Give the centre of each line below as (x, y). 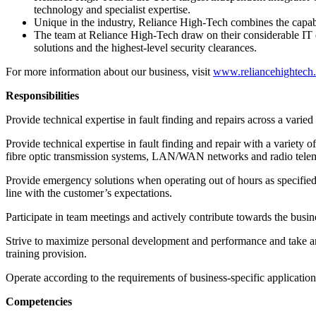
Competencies (51, 301)
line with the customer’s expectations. (89, 193)
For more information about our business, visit (109, 71)
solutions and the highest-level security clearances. (145, 47)
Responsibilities (44, 95)
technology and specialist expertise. (112, 9)
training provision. (46, 253)
